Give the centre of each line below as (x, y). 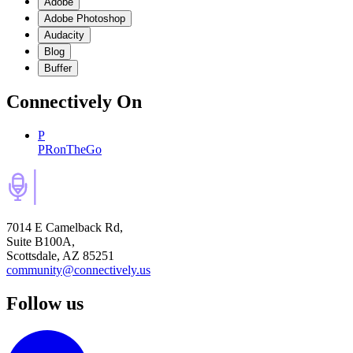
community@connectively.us (78, 270)
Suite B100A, (41, 242)
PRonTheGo (70, 150)
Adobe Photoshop (85, 18)
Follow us (45, 304)
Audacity (64, 35)
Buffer (58, 68)
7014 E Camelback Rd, (65, 228)
